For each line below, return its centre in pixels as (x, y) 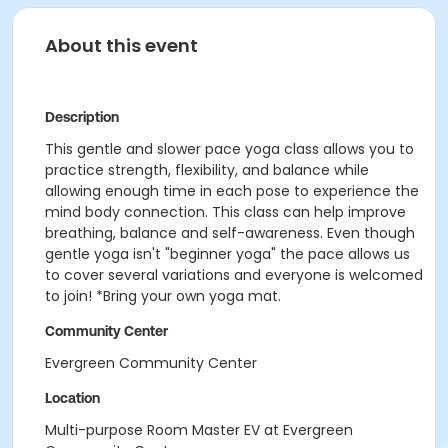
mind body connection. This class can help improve (225, 212)
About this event (121, 45)
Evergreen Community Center (151, 363)
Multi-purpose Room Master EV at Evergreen (199, 430)
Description (82, 117)
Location (72, 398)
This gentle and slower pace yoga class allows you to (229, 149)
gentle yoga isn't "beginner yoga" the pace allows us (227, 254)
